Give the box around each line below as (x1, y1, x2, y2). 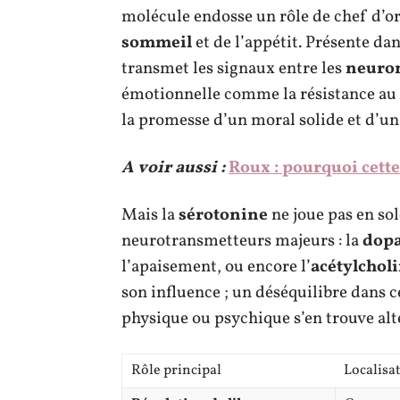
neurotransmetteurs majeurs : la (121, 229, 362, 253)
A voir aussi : (121, 155, 225, 179)
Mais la (121, 203, 179, 227)
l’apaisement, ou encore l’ (121, 254, 311, 279)
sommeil (121, 30, 192, 54)
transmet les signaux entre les (121, 56, 346, 80)
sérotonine (179, 203, 268, 227)
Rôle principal (131, 360, 221, 380)
